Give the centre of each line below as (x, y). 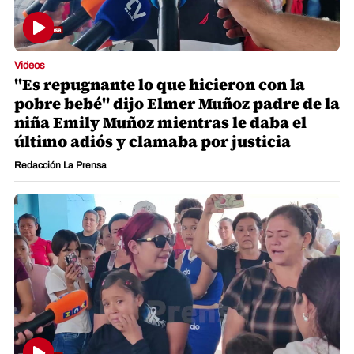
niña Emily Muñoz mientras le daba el (160, 122)
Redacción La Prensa (60, 165)
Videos (30, 65)
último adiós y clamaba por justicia (153, 141)
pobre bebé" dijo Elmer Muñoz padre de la (177, 103)
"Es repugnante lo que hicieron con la (160, 84)
